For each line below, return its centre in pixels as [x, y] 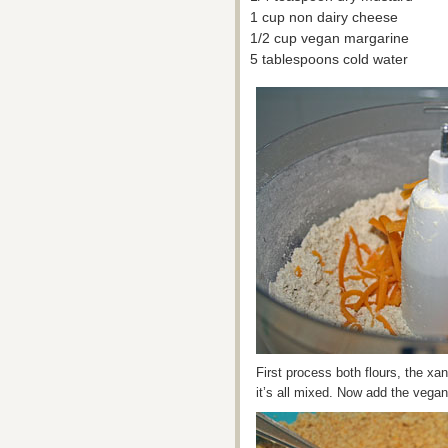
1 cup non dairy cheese [324, 17]
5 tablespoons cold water [329, 59]
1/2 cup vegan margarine [329, 38]
